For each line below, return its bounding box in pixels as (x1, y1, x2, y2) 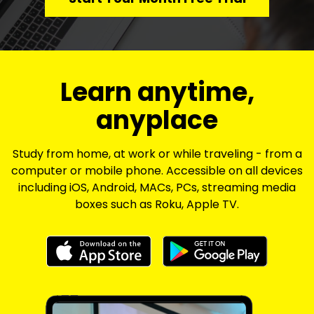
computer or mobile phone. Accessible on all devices (11, 163, 303, 179)
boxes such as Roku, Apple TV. (75, 196, 239, 212)
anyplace (96, 102, 218, 138)
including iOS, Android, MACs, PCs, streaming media (18, 179, 296, 196)
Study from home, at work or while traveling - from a (12, 146, 302, 162)
